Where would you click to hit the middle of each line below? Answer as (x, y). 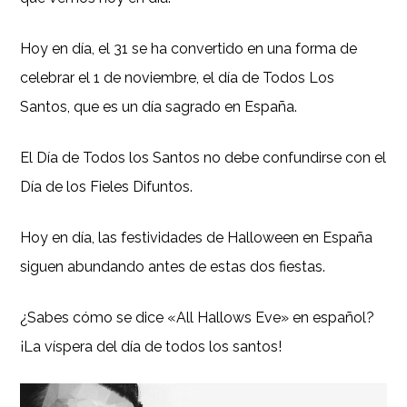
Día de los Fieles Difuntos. (107, 186)
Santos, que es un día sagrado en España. (159, 106)
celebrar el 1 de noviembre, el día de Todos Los (178, 77)
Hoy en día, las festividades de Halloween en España (197, 237)
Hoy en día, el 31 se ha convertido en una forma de (189, 48)
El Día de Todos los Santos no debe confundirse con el (203, 157)
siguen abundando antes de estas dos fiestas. (173, 266)
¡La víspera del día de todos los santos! (151, 346)
